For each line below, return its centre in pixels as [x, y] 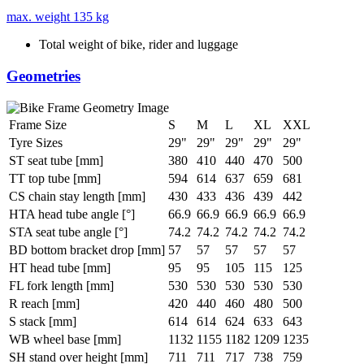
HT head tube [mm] [60, 267]
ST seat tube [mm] [56, 160]
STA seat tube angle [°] [68, 232]
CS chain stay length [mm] [77, 196]
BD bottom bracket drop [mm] [87, 249]
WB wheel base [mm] [65, 339]
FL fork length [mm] [61, 285]
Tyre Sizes [36, 142]
